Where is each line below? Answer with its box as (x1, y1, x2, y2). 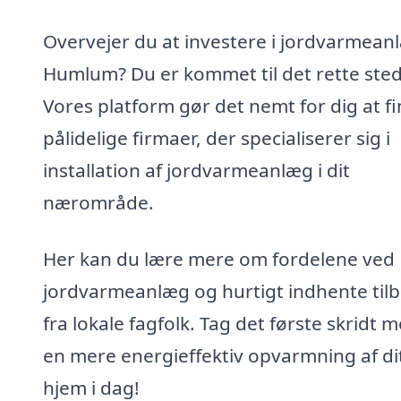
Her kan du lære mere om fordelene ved (43, 246, 395, 272)
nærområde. (43, 189, 154, 215)
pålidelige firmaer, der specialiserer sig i (43, 124, 390, 150)
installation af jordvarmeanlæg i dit (43, 157, 350, 183)
